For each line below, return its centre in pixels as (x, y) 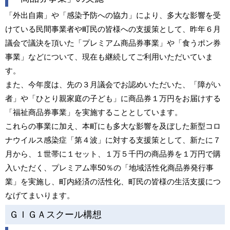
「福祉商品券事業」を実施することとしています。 (94, 112)
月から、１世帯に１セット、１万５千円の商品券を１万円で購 (113, 154)
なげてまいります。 (40, 195)
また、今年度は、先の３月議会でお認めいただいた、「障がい (113, 84)
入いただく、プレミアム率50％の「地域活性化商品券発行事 (109, 168)
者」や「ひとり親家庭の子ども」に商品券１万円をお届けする (113, 98)
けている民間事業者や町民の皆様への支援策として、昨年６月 (113, 29)
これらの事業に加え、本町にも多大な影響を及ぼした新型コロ (113, 126)
